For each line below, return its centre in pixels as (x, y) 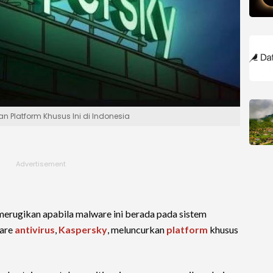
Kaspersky (83, 229)
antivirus (35, 229)
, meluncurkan (137, 229)
